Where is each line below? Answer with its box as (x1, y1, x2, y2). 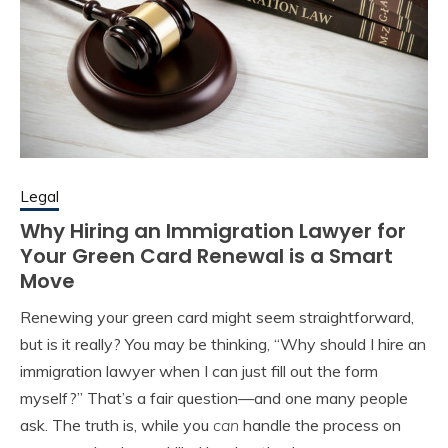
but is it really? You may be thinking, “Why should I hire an (20, 333, 426, 354)
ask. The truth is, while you (20, 414, 213, 435)
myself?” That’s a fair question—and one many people (20, 387, 408, 408)
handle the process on (239, 414, 401, 435)
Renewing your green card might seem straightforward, (20, 306, 414, 327)
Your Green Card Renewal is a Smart (20, 241, 393, 270)
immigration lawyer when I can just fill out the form (20, 360, 378, 381)
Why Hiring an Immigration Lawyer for (20, 216, 406, 245)
